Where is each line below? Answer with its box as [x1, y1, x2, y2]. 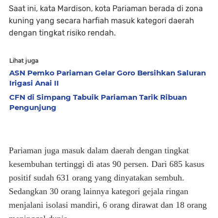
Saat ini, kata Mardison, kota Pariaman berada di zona [9, 4, 203, 13]
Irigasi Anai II [9, 78, 59, 88]
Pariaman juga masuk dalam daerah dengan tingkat [9, 145, 189, 155]
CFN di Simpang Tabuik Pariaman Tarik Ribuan [9, 92, 187, 102]
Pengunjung [9, 103, 56, 112]
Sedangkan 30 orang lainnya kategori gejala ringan [9, 186, 188, 196]
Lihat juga [9, 57, 38, 64]
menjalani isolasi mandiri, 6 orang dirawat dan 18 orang [9, 200, 207, 210]
